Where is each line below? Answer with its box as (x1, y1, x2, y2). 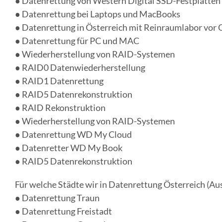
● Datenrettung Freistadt (14, 206, 112, 217)
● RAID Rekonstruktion (14, 102, 106, 113)
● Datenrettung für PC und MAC (14, 35, 139, 47)
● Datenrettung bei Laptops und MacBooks (14, 8, 180, 20)
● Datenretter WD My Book (14, 142, 122, 154)
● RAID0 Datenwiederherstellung (14, 62, 145, 73)
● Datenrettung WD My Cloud (14, 129, 132, 140)
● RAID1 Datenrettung (14, 75, 104, 87)
